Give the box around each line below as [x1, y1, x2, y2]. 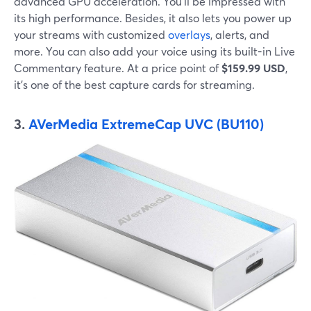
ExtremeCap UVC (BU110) [101, 115, 264, 134]
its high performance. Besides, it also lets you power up [14, 10, 292, 26]
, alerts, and [210, 27, 269, 42]
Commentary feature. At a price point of [14, 60, 221, 76]
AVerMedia [28, 115, 98, 134]
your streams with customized [14, 27, 168, 42]
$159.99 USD [221, 60, 285, 76]
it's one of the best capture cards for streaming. [14, 77, 255, 92]
